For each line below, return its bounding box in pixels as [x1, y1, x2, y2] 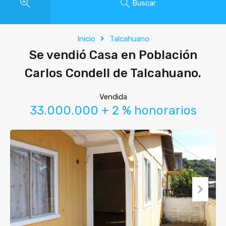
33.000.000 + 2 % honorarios [29, 103, 197, 118]
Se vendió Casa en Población [29, 48, 197, 62]
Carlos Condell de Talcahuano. [25, 66, 201, 80]
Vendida [99, 92, 127, 101]
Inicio [77, 34, 95, 43]
